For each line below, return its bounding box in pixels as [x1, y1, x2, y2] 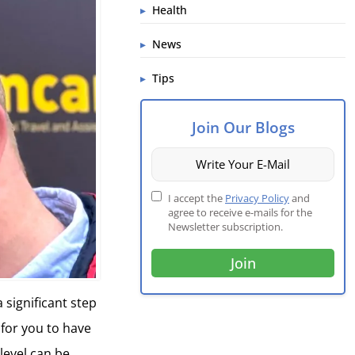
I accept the [168, 190, 226, 205]
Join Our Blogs [191, 116, 295, 138]
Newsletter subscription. [168, 219, 284, 234]
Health [152, 2, 188, 17]
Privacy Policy [225, 190, 290, 205]
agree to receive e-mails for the [168, 204, 313, 219]
